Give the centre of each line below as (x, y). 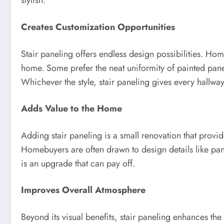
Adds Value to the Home (71, 109)
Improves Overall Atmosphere (83, 190)
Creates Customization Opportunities (98, 27)
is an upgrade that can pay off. (78, 163)
